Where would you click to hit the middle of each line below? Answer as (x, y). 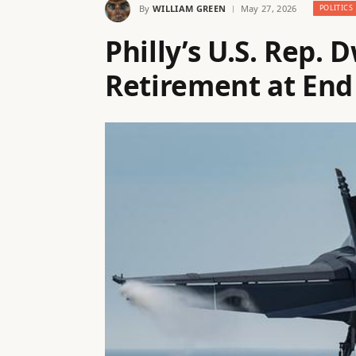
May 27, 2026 (269, 8)
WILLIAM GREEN (190, 8)
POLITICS (336, 8)
